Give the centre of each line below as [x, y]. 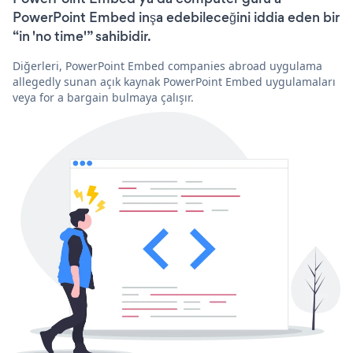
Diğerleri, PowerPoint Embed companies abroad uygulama [167, 65]
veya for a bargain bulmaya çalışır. [103, 97]
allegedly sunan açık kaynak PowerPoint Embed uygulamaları [174, 81]
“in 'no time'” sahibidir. [82, 36]
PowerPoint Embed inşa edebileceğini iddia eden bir [176, 17]
